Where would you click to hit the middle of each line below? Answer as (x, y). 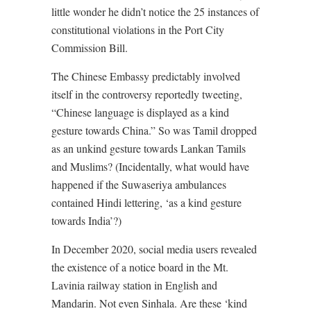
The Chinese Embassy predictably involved (146, 76)
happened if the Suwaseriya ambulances (139, 185)
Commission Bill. (90, 48)
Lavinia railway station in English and (134, 285)
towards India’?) (86, 221)
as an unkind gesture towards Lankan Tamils (149, 149)
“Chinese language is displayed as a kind (140, 112)
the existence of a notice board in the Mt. (140, 267)
